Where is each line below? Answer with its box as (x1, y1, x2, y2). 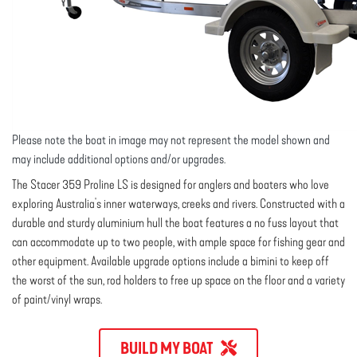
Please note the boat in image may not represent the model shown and (12, 132, 330, 147)
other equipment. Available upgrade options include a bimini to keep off (12, 253, 329, 269)
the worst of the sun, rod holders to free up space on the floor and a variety (12, 273, 345, 288)
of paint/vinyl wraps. (12, 292, 102, 307)
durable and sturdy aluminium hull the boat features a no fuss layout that (12, 215, 339, 230)
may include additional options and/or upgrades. (12, 151, 226, 167)
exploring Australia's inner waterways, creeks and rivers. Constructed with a (12, 196, 345, 211)
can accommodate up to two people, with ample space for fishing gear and (12, 234, 345, 249)
